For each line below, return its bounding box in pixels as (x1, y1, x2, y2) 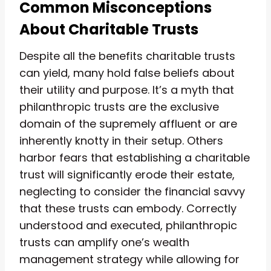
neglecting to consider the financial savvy (19, 183, 245, 199)
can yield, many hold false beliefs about (19, 65, 235, 80)
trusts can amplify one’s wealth (19, 234, 189, 250)
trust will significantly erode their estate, (19, 166, 235, 182)
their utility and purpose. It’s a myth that (19, 82, 234, 97)
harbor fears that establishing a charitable (19, 149, 250, 165)
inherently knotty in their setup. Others (19, 132, 223, 148)
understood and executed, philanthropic (19, 217, 237, 233)
